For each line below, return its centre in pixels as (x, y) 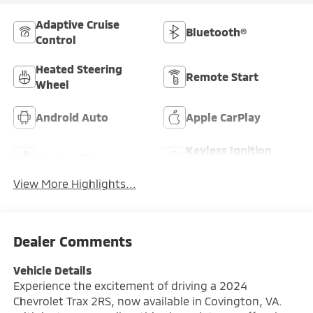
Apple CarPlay (223, 117)
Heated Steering (79, 69)
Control (56, 40)
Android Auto (72, 117)
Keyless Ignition (229, 150)
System (206, 166)
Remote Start (222, 77)
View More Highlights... (74, 184)
